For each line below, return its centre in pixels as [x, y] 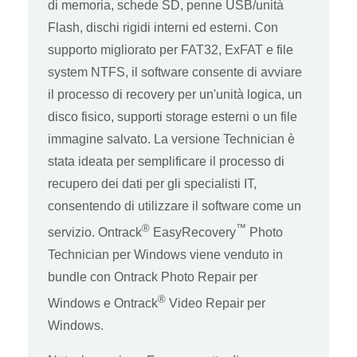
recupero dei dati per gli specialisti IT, [152, 183]
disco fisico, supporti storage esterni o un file [173, 116]
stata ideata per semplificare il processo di [166, 161]
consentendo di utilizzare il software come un [175, 206]
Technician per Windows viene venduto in [165, 254]
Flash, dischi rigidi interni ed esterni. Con [163, 27]
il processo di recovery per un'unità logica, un [175, 94]
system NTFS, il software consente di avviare [175, 72]
